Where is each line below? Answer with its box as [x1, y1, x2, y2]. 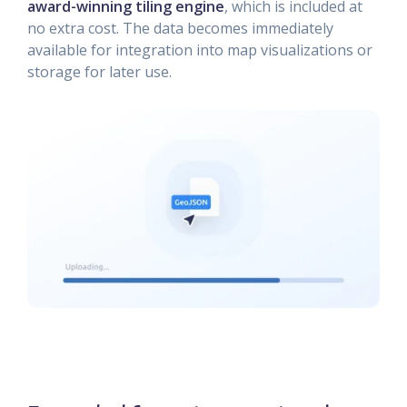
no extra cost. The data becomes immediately [27, 18, 333, 38]
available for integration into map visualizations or [27, 40, 372, 60]
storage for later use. [27, 62, 172, 82]
